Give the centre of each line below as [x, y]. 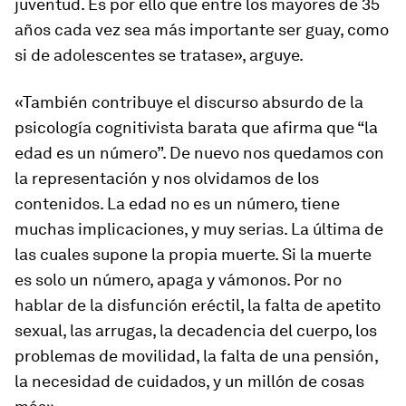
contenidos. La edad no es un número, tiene [177, 203]
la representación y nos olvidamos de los [167, 178]
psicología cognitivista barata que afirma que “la [196, 127]
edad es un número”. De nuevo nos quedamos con [199, 153]
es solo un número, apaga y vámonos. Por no [178, 280]
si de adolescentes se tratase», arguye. [159, 55]
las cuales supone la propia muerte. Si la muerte [193, 254]
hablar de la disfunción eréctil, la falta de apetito [198, 305]
